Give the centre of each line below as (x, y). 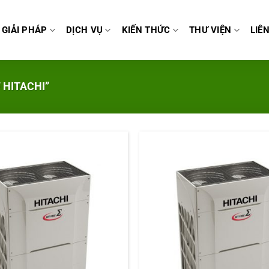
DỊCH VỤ (85, 30)
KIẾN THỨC (146, 30)
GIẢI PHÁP (24, 30)
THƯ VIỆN (210, 30)
